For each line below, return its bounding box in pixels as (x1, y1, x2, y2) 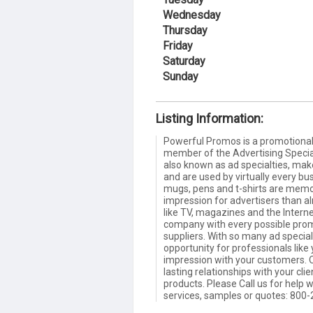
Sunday (163, 70, 198, 83)
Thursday (163, 24, 208, 37)
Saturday (163, 54, 205, 68)
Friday (163, 39, 193, 52)
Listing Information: (156, 111, 263, 126)
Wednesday (163, 8, 221, 22)
